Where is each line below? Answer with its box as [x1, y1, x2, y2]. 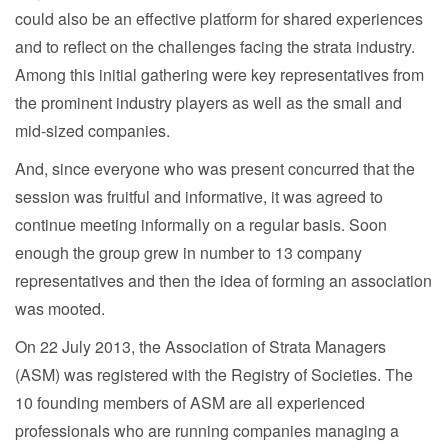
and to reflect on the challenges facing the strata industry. [15, 35, 415, 58]
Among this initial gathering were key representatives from [15, 63, 424, 86]
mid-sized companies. [15, 119, 170, 142]
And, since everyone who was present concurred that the [15, 157, 415, 180]
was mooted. [15, 297, 105, 320]
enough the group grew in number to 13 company [15, 241, 362, 264]
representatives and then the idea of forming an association [15, 269, 432, 292]
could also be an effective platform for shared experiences [15, 7, 423, 30]
